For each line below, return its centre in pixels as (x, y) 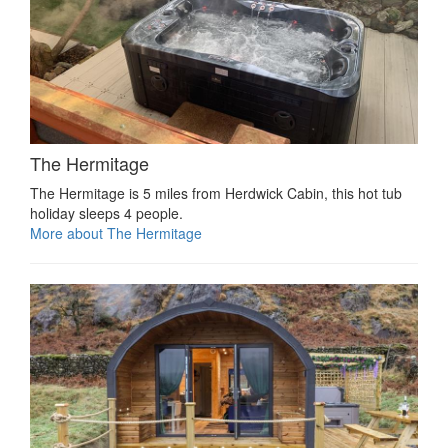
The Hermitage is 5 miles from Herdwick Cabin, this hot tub (216, 193)
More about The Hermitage (116, 233)
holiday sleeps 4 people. (106, 213)
